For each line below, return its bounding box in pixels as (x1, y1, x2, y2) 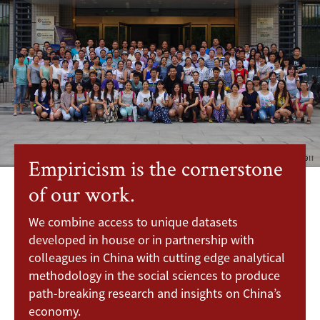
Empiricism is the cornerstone (29, 154, 283, 183)
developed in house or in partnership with (29, 231, 254, 249)
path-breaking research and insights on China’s (29, 285, 281, 302)
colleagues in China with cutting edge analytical (29, 249, 285, 266)
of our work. (29, 180, 135, 209)
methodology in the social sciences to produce (29, 267, 280, 284)
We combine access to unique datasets (29, 214, 238, 231)
